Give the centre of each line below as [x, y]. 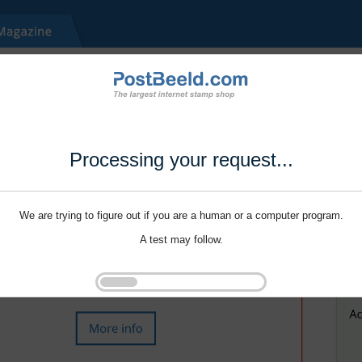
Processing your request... [181, 160]
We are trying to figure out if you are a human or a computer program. [181, 216]
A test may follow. [181, 240]
